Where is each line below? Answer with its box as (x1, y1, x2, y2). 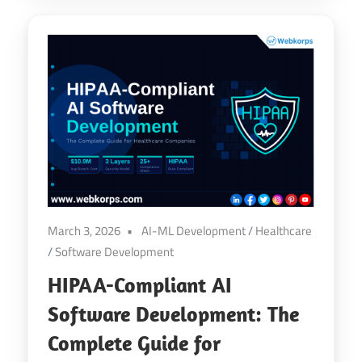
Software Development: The (48, 300, 299, 327)
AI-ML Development (141, 221, 246, 240)
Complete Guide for (48, 329, 221, 356)
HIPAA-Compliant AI (48, 271, 232, 298)
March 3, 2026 (48, 221, 120, 240)
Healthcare (255, 221, 312, 240)
